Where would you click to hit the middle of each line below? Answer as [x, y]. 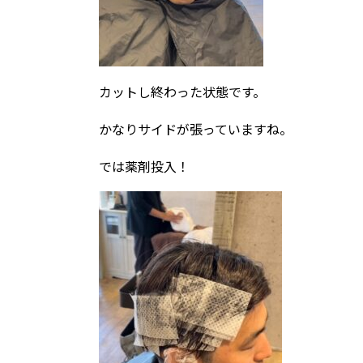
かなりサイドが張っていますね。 [196, 129]
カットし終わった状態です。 [182, 92]
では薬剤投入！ [144, 166]
